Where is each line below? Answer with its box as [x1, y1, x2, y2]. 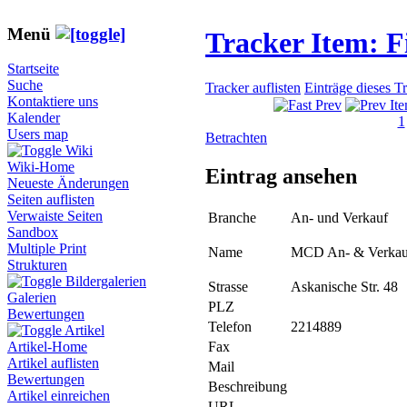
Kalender [7, 110, 60, 126]
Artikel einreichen [7, 388, 110, 404]
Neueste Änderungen [7, 175, 129, 192]
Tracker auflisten [205, 79, 301, 95]
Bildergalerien [65, 273, 146, 290]
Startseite [7, 61, 59, 77]
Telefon [208, 319, 252, 335]
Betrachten [205, 130, 267, 146]
